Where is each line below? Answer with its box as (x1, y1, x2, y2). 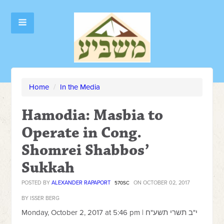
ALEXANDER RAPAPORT (51, 179, 111, 186)
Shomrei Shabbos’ (21, 140, 150, 160)
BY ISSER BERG (21, 195, 60, 201)
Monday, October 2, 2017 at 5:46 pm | (21, 208, 146, 217)
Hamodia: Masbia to (21, 105, 163, 125)
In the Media (60, 82, 100, 91)
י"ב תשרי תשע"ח (145, 208, 198, 217)
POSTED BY (21, 179, 52, 186)
